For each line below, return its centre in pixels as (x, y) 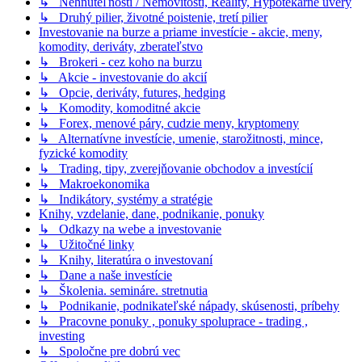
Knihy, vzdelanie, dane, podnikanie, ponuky (152, 214)
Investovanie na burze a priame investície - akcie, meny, (181, 32)
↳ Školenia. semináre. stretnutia (123, 291)
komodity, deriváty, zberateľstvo (121, 47)
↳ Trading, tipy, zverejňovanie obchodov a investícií (176, 169)
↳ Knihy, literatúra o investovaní (126, 260)
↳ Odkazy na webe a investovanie (130, 229)
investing (62, 336)
